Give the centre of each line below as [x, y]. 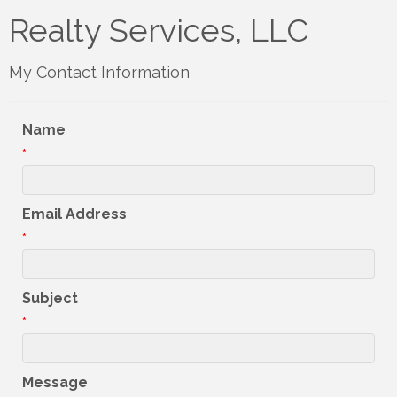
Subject [50, 299]
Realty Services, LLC [159, 31]
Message [55, 383]
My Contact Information [99, 73]
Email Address [74, 214]
